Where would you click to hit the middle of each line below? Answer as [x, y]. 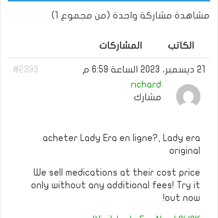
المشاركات [121, 46]
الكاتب [181, 46]
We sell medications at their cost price [117, 173]
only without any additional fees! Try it [116, 185]
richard [146, 85]
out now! [183, 198]
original [185, 151]
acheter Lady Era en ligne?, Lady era [122, 138]
